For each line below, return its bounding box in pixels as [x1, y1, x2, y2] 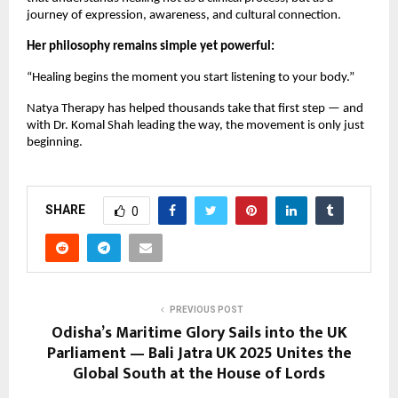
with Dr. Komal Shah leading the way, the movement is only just [27, 119, 364, 133]
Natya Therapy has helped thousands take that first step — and [27, 102, 363, 116]
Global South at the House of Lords [73, 361, 325, 388]
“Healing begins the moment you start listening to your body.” [27, 71, 354, 85]
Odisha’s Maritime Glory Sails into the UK [51, 320, 347, 347]
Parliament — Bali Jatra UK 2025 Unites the [46, 340, 352, 368]
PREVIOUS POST [169, 305, 243, 315]
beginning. [27, 136, 83, 150]
